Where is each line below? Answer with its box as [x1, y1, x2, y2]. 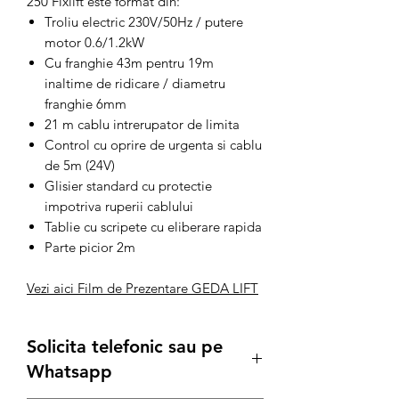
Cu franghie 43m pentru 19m [45, 54, 214, 71]
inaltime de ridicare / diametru [45, 75, 225, 92]
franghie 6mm [45, 95, 126, 112]
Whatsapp [27, 361, 112, 382]
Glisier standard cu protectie [45, 177, 212, 194]
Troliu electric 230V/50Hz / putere [45, 13, 243, 30]
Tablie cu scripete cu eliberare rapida [45, 218, 262, 235]
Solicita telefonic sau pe [27, 336, 223, 357]
